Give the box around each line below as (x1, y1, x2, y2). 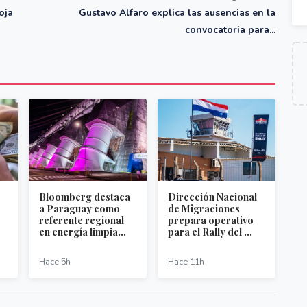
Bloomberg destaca (39, 191, 130, 204)
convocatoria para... (185, 23, 275, 37)
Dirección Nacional (168, 191, 257, 204)
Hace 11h (168, 256, 204, 268)
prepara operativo (168, 214, 254, 228)
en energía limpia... (39, 225, 126, 239)
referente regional (39, 214, 124, 228)
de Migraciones (168, 202, 240, 216)
